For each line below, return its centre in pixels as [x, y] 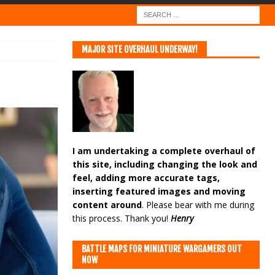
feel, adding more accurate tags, [146, 178]
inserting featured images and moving [159, 191]
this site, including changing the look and [165, 164]
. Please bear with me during [198, 205]
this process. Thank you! [121, 218]
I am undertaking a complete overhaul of [164, 151]
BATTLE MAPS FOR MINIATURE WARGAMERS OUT [161, 249]
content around [107, 205]
